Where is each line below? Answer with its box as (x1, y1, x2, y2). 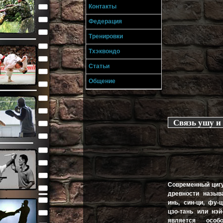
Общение (89, 78, 115, 85)
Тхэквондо (89, 48, 120, 55)
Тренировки (89, 33, 123, 40)
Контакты (89, 3, 116, 10)
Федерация (89, 18, 122, 25)
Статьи (89, 63, 110, 70)
